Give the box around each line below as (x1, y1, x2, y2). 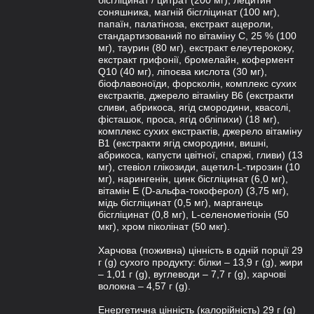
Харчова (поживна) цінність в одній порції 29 (98, 245, 303, 256)
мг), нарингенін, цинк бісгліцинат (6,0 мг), (98, 173, 288, 184)
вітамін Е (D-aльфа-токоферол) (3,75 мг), (98, 185, 289, 196)
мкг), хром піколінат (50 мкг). (98, 221, 230, 232)
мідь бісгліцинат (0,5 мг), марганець (98, 197, 263, 208)
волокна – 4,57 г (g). (98, 280, 191, 292)
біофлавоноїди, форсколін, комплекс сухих (98, 78, 296, 89)
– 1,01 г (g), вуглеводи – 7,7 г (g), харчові (98, 268, 286, 280)
